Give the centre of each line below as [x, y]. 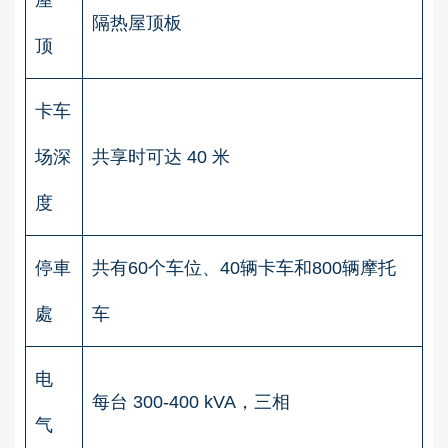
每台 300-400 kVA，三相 [193, 401]
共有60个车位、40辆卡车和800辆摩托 [244, 267]
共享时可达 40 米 [163, 156]
